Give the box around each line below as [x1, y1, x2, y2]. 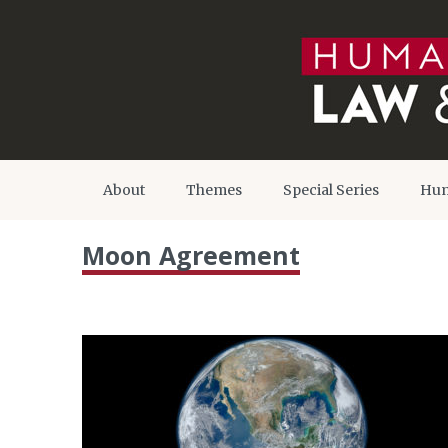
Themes [186, 181, 242, 199]
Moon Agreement [82, 238, 300, 272]
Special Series [283, 181, 379, 199]
